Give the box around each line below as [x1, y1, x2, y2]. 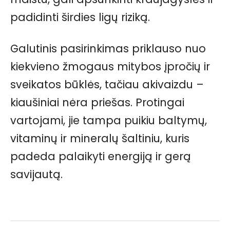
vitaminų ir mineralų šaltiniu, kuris [10, 131, 189, 146]
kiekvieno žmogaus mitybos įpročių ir [10, 59, 210, 74]
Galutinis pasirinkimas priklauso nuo [10, 41, 206, 56]
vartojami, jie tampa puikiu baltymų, [10, 113, 207, 128]
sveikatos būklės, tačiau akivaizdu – [10, 77, 204, 92]
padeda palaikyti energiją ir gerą [10, 149, 191, 164]
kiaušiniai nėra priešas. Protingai [10, 95, 184, 110]
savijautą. [10, 167, 63, 182]
